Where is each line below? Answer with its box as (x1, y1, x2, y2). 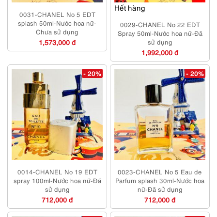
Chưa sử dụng (36, 27, 78, 36)
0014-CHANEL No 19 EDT (17, 167, 97, 176)
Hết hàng (114, 2, 145, 13)
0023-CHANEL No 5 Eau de (118, 167, 202, 176)
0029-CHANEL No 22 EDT (120, 20, 200, 29)
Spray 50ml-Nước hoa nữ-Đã (117, 29, 202, 38)
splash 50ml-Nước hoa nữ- (18, 18, 96, 28)
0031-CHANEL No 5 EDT (19, 10, 95, 19)
